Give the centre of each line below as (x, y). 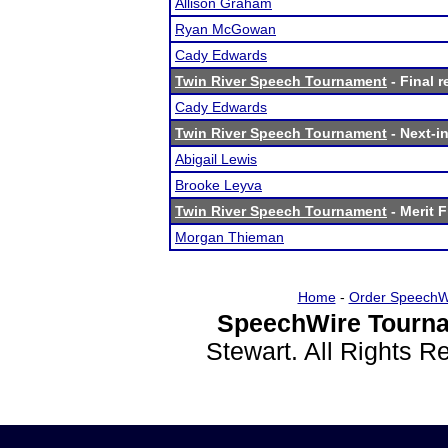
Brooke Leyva (218, 185)
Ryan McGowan (225, 29)
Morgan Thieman (229, 237)
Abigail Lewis (216, 159)
